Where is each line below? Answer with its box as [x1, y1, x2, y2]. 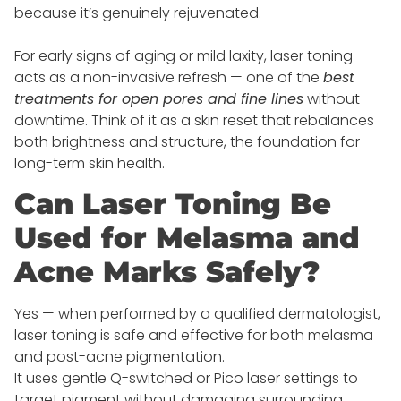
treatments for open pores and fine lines [14, 88, 303, 109]
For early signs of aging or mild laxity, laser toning [14, 45, 353, 66]
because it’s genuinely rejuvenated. [14, 2, 261, 23]
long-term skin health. [14, 152, 165, 174]
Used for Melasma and [14, 220, 360, 256]
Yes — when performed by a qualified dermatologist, [14, 303, 380, 325]
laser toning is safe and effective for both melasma [14, 325, 373, 346]
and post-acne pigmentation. [14, 346, 225, 368]
